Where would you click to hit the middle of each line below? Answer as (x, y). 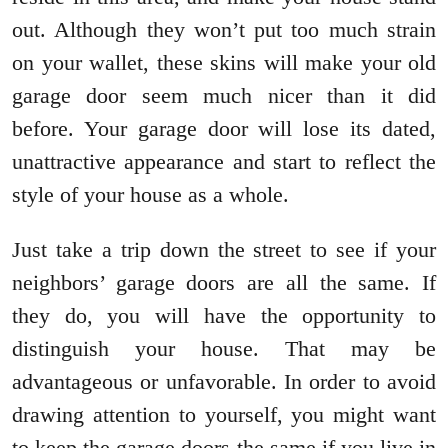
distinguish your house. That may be (224, 349)
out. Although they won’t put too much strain (224, 30)
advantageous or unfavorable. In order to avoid (224, 382)
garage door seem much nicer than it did (224, 96)
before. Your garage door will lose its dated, (224, 129)
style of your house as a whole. (150, 195)
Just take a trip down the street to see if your (224, 250)
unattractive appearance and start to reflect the (224, 162)
